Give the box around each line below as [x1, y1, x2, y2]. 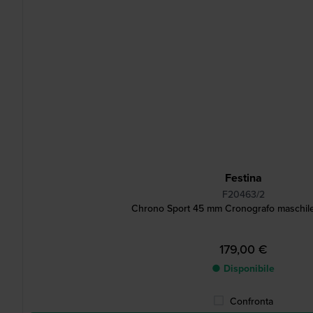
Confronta [230, 294, 273, 309]
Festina [224, 170, 262, 186]
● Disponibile [212, 261, 275, 276]
